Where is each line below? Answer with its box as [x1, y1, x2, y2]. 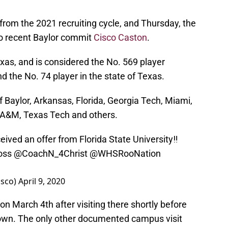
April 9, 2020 [18, 176, 65, 187]
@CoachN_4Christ [14, 148, 88, 159]
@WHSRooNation [90, 148, 161, 159]
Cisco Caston [94, 32, 147, 43]
